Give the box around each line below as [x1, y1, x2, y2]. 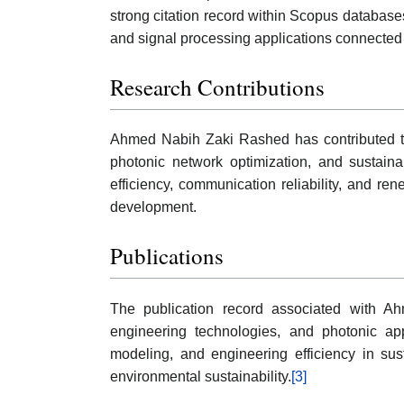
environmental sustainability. [110, 368, 291, 384]
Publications [110, 241, 224, 271]
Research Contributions [110, 71, 325, 102]
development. [110, 199, 197, 216]
